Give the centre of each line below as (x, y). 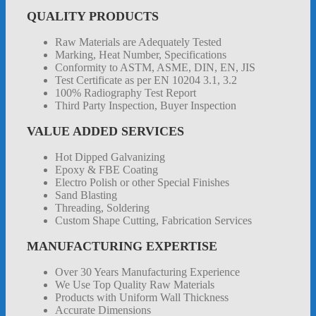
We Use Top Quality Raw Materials (135, 285)
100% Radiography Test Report (126, 93)
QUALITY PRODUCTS (93, 17)
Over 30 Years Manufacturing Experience (147, 272)
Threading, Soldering (102, 208)
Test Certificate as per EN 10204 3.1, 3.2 (146, 80)
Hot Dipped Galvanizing (110, 157)
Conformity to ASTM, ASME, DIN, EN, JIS (155, 68)
